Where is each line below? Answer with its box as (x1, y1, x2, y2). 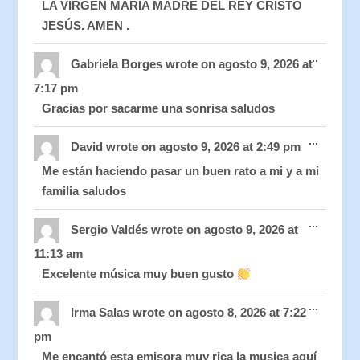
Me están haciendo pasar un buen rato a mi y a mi (42, 164, 320, 178)
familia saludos (42, 184, 127, 198)
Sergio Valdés (71, 223, 152, 237)
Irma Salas (71, 305, 133, 320)
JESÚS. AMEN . (42, 18, 130, 33)
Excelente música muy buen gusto (42, 267, 238, 281)
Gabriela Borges (71, 57, 166, 72)
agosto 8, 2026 (182, 305, 267, 320)
